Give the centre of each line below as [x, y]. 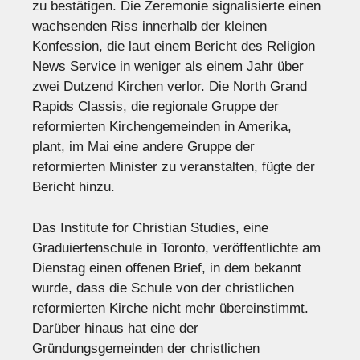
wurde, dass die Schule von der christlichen [163, 288]
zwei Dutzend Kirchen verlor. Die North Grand [170, 87]
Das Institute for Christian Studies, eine [150, 227]
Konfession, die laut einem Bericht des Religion [174, 47]
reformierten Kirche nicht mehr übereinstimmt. [170, 308]
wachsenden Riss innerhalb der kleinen [149, 27]
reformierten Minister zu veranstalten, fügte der [174, 167]
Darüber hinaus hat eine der [115, 328]
